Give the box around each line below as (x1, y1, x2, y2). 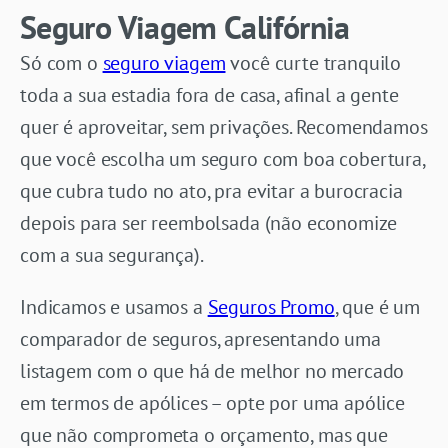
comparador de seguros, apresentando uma (20, 325, 381, 352)
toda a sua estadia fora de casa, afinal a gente (20, 81, 399, 108)
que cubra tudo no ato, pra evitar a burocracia (20, 177, 403, 204)
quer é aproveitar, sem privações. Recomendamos (20, 113, 428, 140)
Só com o (20, 49, 103, 76)
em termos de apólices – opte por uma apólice (20, 389, 405, 416)
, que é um (334, 293, 420, 320)
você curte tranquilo (225, 49, 402, 76)
